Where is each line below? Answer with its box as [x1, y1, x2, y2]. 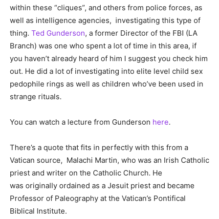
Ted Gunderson [31, 28, 85, 38]
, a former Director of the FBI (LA [85, 28, 197, 38]
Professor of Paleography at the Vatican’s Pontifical [10, 194, 186, 203]
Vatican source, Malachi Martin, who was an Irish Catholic [10, 155, 209, 165]
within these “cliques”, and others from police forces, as [10, 3, 202, 13]
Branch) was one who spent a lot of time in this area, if [10, 41, 197, 51]
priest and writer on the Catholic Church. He [10, 168, 162, 178]
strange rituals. [10, 92, 62, 102]
